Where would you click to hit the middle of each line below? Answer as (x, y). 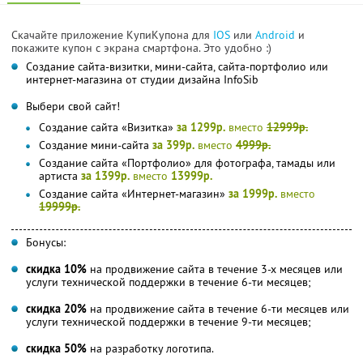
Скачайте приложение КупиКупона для (112, 34)
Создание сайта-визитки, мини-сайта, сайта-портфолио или (177, 66)
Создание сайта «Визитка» (108, 127)
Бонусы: (46, 242)
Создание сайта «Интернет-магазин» (134, 193)
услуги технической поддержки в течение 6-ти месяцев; (169, 282)
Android (277, 34)
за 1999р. (253, 193)
